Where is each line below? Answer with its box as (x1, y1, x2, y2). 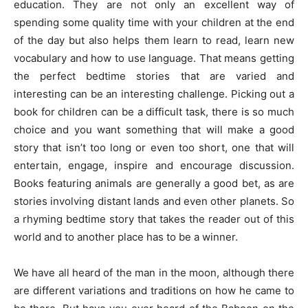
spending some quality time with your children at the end (14, 16, 294, 29)
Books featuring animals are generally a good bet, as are (14, 177, 294, 190)
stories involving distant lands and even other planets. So (14, 195, 294, 208)
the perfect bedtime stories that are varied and (14, 69, 294, 82)
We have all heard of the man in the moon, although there (14, 266, 294, 279)
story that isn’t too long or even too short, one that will (14, 141, 294, 154)
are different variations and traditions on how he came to (14, 284, 294, 297)
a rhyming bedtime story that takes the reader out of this (14, 212, 294, 225)
